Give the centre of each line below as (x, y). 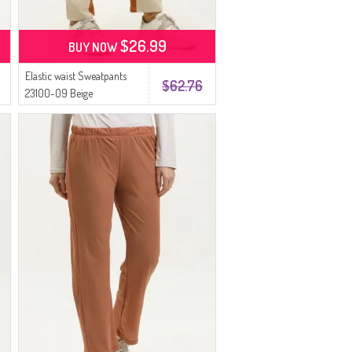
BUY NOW (94, 47)
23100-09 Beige (59, 93)
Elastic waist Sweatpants (76, 76)
